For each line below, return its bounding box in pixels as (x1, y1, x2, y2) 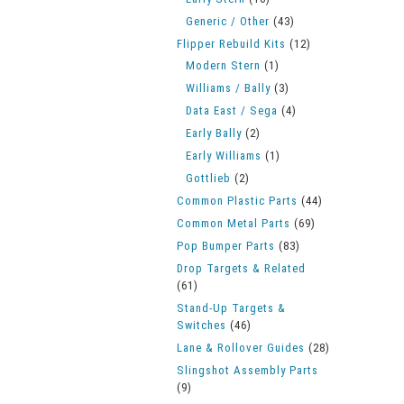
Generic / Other (186, 14, 270, 28)
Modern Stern (186, 59, 261, 72)
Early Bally (186, 126, 242, 140)
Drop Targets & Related (177, 262, 306, 275)
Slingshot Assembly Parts (177, 363, 318, 377)
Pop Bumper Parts (177, 239, 275, 252)
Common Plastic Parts (177, 194, 298, 207)
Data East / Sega (186, 104, 278, 117)
